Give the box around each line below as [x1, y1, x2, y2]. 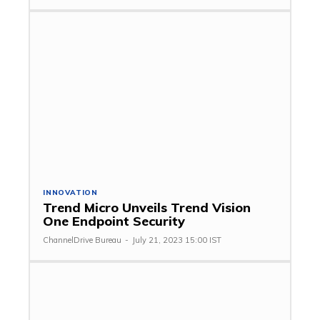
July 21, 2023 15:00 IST [132, 234, 221, 245]
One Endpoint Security [43, 212, 185, 229]
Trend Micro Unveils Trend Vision [43, 199, 251, 216]
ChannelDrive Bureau [43, 234, 121, 245]
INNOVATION [43, 187, 98, 197]
